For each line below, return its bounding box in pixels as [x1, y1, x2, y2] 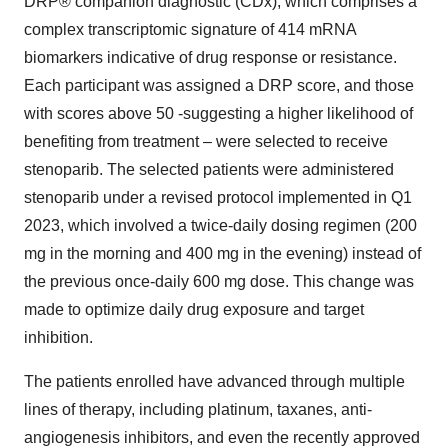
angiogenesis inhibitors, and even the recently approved [24, 429, 420, 446]
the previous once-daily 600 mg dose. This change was [24, 273, 414, 290]
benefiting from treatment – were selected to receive [24, 133, 388, 150]
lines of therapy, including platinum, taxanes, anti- [24, 401, 372, 418]
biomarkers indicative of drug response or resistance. [24, 49, 397, 66]
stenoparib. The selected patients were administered [24, 161, 394, 178]
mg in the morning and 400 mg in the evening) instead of [24, 245, 421, 262]
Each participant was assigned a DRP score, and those [24, 77, 414, 94]
